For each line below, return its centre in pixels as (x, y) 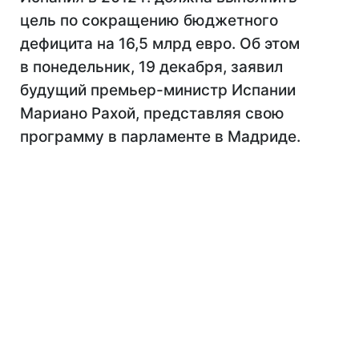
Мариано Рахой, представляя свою (152, 113)
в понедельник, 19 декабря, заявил (151, 67)
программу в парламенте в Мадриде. (160, 137)
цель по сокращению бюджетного (149, 20)
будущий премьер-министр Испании (158, 90)
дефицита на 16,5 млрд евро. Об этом (160, 44)
